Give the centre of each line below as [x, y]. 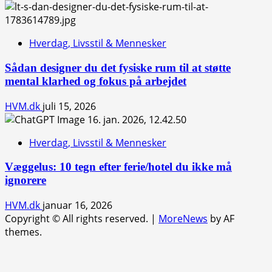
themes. [23, 232]
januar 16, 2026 [77, 205]
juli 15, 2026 [69, 106]
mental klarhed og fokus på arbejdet [96, 81]
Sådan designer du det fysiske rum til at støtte [118, 67]
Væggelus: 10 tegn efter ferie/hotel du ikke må [118, 167]
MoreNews [183, 219]
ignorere [25, 180]
